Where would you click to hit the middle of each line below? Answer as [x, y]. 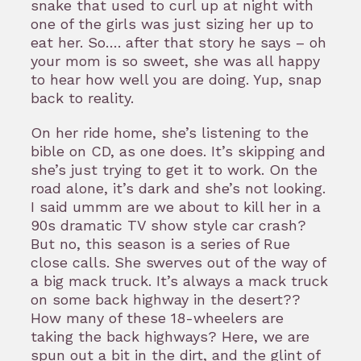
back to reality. [85, 98]
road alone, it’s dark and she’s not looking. [178, 189]
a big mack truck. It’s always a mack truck [179, 281]
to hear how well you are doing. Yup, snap [176, 79]
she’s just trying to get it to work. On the [174, 170]
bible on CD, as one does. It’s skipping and [178, 151]
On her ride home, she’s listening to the [170, 133]
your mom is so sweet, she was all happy [175, 60]
